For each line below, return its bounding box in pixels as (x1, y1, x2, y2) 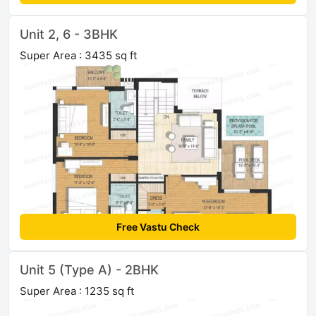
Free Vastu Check (116, 221, 200, 233)
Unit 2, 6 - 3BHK (20, 27, 118, 42)
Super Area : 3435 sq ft (20, 49, 137, 63)
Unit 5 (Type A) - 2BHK (20, 262, 159, 278)
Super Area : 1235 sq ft (20, 284, 134, 298)
